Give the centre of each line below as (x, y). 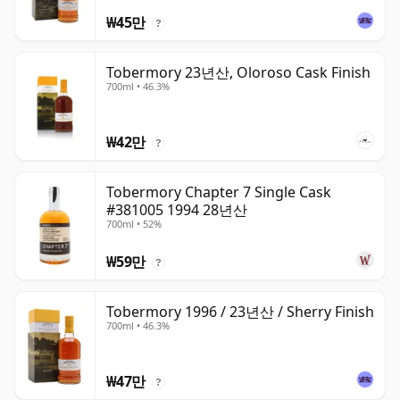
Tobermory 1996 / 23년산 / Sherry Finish (240, 312)
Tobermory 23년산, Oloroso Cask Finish (238, 73)
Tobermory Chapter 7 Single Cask (219, 192)
